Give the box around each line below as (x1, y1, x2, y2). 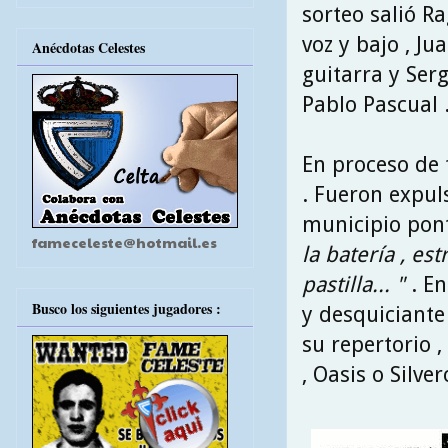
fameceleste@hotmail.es (32, 232, 217, 253)
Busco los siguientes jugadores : (32, 297, 221, 319)
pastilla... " (302, 271, 405, 297)
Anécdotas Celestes (32, 37, 145, 59)
